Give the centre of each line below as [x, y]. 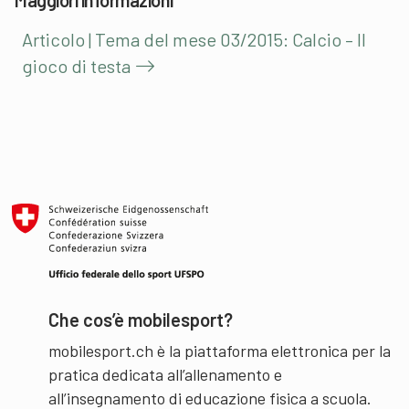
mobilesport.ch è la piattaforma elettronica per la [220, 351]
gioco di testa [76, 66]
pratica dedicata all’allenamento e [166, 375]
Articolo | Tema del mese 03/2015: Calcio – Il [194, 40]
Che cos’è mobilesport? [141, 320]
